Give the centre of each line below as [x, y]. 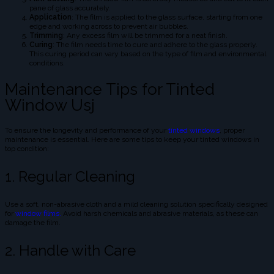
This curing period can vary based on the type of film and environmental [148, 54]
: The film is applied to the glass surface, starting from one [167, 17]
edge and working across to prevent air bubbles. [109, 27]
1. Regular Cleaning [70, 177]
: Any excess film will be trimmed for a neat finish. [145, 36]
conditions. [47, 63]
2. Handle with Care [70, 251]
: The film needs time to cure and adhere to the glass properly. [155, 45]
